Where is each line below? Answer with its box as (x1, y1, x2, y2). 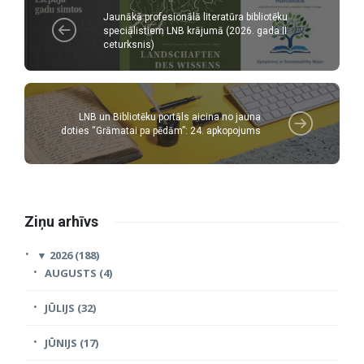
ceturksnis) (103, 38, 154, 50)
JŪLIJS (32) (45, 301, 96, 316)
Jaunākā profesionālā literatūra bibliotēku (103, 11, 288, 23)
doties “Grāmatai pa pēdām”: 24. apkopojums (61, 125, 261, 137)
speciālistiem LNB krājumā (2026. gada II (103, 24, 287, 37)
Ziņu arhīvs (24, 213, 98, 231)
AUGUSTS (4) (45, 266, 112, 281)
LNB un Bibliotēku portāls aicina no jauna (79, 111, 261, 123)
